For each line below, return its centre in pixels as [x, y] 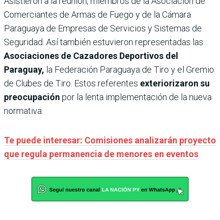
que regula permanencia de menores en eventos [101, 154]
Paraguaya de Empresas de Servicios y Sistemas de [103, 28]
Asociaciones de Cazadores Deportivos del [91, 55]
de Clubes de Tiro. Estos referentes [72, 83]
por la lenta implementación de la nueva [136, 97]
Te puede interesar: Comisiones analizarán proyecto [110, 140]
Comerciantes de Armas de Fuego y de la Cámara [97, 14]
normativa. [24, 110]
